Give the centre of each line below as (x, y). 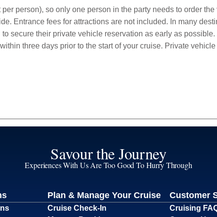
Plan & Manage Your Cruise (104, 195)
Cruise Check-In (77, 208)
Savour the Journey (108, 153)
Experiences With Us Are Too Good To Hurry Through (108, 165)
